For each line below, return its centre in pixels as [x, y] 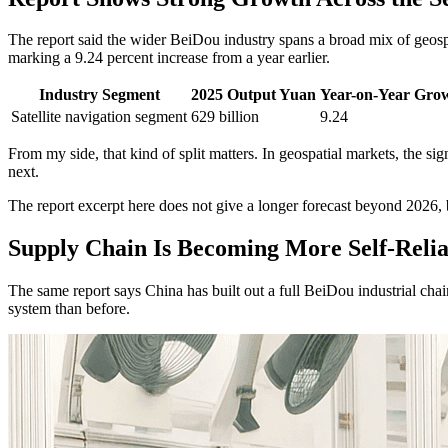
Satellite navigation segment [99, 117]
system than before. [69, 309]
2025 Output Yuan [253, 95]
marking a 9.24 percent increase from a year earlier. [169, 58]
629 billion [225, 117]
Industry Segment [99, 95]
